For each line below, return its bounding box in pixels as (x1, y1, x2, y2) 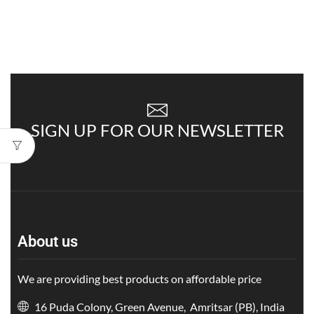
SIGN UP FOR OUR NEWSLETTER (30, 119, 284, 140)
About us (18, 232, 78, 251)
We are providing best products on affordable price (18, 272, 261, 286)
